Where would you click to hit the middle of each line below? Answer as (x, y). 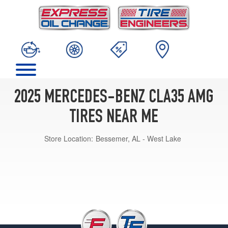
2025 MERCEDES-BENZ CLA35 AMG (114, 98)
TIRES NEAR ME (114, 118)
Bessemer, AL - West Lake (138, 138)
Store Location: (69, 138)
